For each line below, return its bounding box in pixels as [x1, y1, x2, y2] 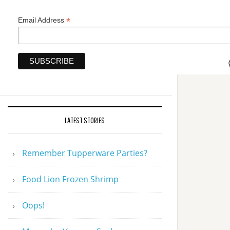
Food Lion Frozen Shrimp [22, 173, 119, 185]
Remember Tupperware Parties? [22, 147, 147, 159]
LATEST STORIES [65, 115, 105, 125]
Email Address [18, 16, 66, 24]
